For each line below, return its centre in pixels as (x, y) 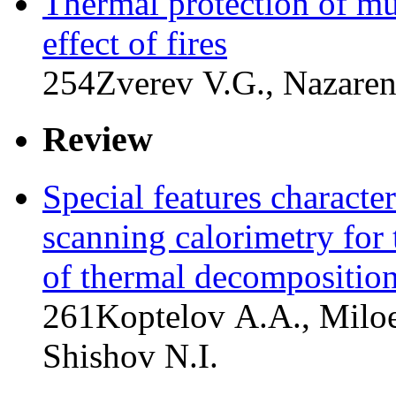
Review (98, 140)
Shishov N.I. (130, 356)
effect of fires (135, 42)
